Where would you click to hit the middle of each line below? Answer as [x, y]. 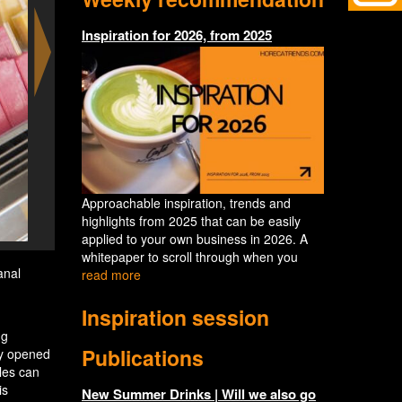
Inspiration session [175, 317]
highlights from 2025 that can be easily [191, 220]
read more [111, 274]
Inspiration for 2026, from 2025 [177, 35]
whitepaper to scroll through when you [190, 256]
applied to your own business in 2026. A [195, 238]
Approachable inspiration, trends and [186, 202]
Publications [143, 357]
